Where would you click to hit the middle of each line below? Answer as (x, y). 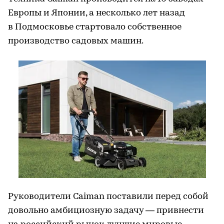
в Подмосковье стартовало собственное (95, 27)
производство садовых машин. (76, 41)
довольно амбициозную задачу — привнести (106, 211)
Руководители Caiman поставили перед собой (108, 197)
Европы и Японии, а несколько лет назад (96, 13)
